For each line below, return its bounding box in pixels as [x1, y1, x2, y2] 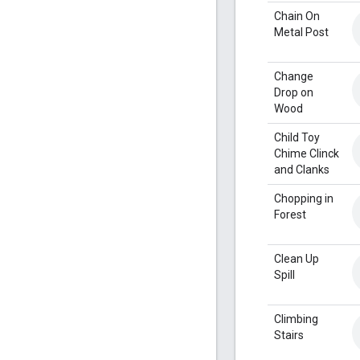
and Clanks [274, 162, 329, 176]
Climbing [274, 312, 318, 325]
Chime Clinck [274, 146, 339, 160]
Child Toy [274, 130, 320, 144]
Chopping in [274, 191, 333, 205]
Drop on [274, 85, 313, 99]
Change [274, 69, 313, 83]
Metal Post [274, 25, 329, 39]
